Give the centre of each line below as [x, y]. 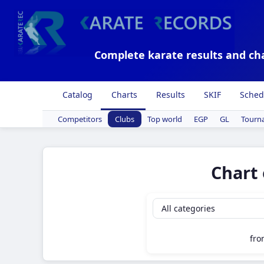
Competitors [80, 119]
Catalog [76, 95]
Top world [165, 119]
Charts [123, 95]
